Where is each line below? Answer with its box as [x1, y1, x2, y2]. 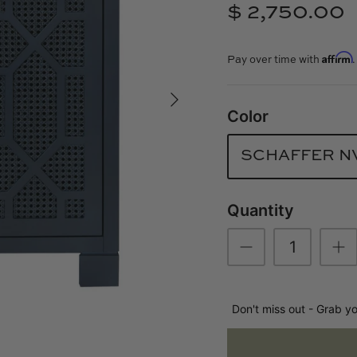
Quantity [227, 200, 295, 220]
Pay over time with [227, 54, 323, 65]
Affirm [322, 50, 353, 64]
